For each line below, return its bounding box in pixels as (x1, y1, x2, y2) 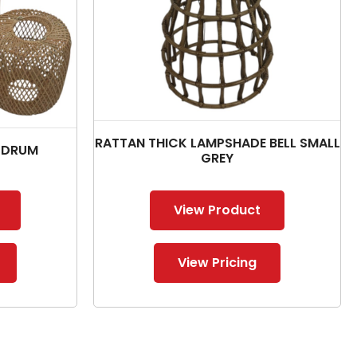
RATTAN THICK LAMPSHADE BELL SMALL (94, 133, 340, 152)
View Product (174, 200, 261, 219)
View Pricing (178, 253, 257, 272)
